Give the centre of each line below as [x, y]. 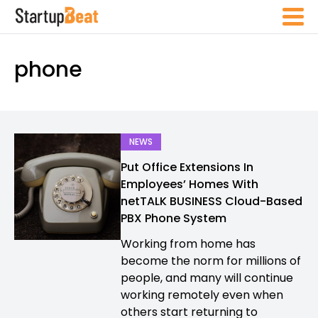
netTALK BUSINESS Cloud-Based [212, 201]
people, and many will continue [207, 278]
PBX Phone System [174, 218]
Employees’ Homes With [190, 184]
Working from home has [188, 244]
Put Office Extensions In [187, 167]
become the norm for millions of [211, 261]
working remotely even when [202, 295]
